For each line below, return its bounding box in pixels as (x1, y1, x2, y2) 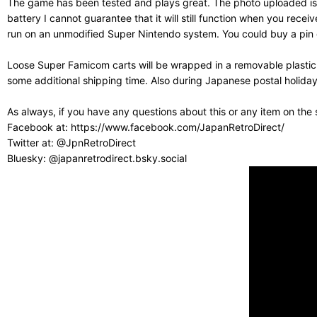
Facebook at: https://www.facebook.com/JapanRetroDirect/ (7, 121, 284, 134)
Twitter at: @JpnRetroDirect (7, 137, 136, 149)
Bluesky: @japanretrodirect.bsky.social (7, 152, 187, 165)
